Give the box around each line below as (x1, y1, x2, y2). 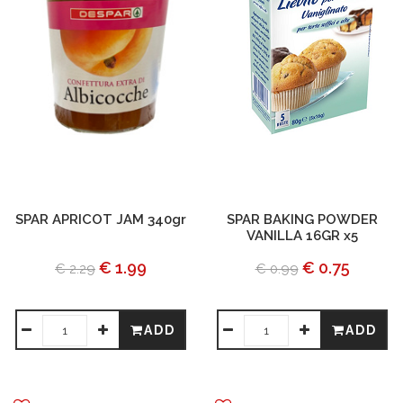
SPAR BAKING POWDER (227, 211, 378, 228)
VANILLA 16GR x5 (246, 228, 358, 244)
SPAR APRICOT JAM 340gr (15, 211, 186, 228)
